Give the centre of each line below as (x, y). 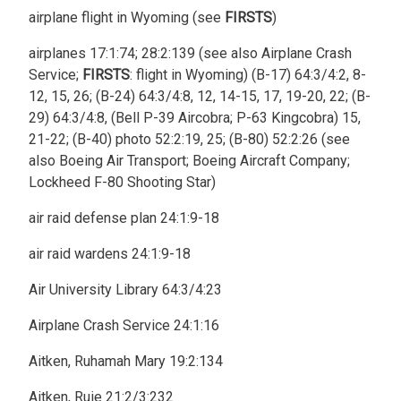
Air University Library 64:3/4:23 (125, 290)
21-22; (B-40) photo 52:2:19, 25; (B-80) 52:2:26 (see (189, 139)
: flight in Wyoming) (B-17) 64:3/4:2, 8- (248, 75)
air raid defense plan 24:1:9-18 (124, 218)
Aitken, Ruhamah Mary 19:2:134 (126, 361)
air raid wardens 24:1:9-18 (110, 254)
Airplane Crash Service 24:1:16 (124, 325)
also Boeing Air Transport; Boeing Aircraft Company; (189, 161)
